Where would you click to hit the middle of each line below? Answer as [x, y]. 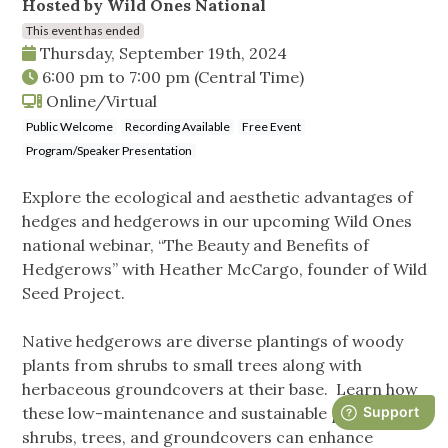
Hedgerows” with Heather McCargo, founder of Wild [224, 269]
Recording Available [177, 127]
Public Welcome [69, 127]
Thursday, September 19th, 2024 [161, 53]
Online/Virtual [99, 101]
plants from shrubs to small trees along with [192, 365]
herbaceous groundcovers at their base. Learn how [220, 389]
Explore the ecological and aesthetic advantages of [217, 197]
